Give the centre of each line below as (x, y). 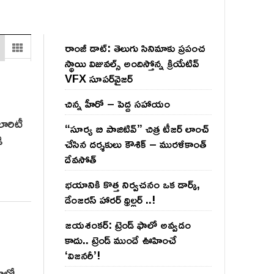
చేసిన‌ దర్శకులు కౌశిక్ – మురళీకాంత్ (135, 144)
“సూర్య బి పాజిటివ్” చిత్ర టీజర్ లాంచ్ (137, 128)
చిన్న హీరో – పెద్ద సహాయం (117, 103)
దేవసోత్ (80, 159)
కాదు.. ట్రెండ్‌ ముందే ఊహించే (120, 240)
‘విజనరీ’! (83, 255)
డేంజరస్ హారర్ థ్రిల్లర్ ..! (110, 199)
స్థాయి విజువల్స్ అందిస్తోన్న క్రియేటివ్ (132, 63)
